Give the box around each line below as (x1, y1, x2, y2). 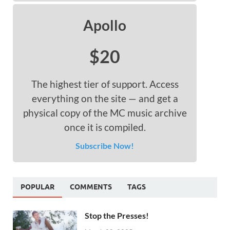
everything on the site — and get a (31, 92, 178, 105)
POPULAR (21, 183, 54, 191)
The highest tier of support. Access (31, 78, 179, 90)
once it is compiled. (64, 121, 146, 133)
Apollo (83, 16, 127, 34)
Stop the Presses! (85, 210, 149, 221)
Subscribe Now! (75, 141, 135, 151)
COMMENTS (70, 183, 112, 191)
